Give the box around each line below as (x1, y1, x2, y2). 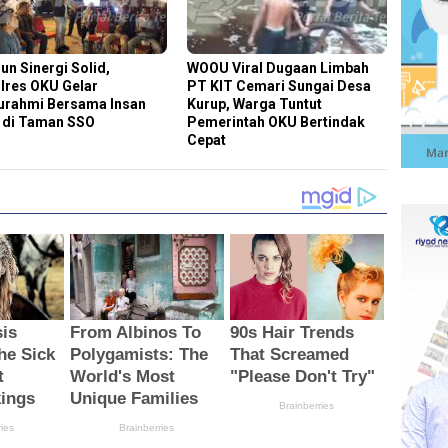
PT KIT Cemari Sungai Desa (187, 77, 372, 94)
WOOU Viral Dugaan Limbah (187, 59, 370, 76)
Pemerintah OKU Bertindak (187, 113, 366, 130)
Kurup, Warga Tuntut (187, 95, 323, 112)
